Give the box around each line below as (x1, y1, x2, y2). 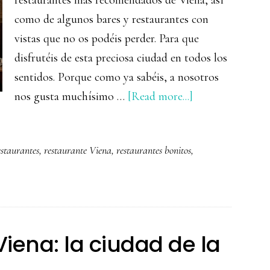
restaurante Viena (44, 143, 111, 157)
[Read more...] (128, 89, 193, 104)
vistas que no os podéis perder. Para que (14, 31, 199, 46)
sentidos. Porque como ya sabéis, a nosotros (14, 70, 219, 84)
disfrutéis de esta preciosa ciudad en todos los (14, 51, 227, 65)
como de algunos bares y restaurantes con (14, 12, 209, 27)
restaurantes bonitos (116, 143, 191, 157)
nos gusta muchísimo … (14, 89, 128, 104)
